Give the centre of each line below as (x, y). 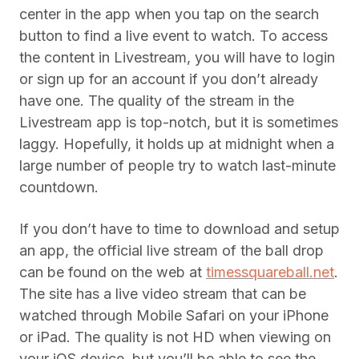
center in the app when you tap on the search (169, 14)
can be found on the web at (113, 272)
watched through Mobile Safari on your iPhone (174, 315)
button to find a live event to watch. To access (173, 35)
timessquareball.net (270, 272)
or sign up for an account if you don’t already (169, 79)
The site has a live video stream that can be (163, 293)
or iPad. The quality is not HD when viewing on (175, 337)
